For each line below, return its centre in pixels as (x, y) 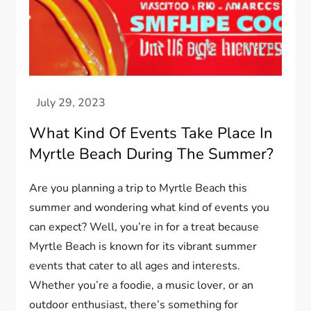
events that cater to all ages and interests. (135, 266)
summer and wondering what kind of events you (150, 208)
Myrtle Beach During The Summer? (152, 154)
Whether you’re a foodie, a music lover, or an (142, 286)
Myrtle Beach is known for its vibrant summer (143, 247)
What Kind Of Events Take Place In (151, 134)
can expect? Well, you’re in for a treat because (144, 227)
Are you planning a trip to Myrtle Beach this (138, 188)
